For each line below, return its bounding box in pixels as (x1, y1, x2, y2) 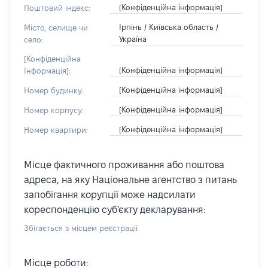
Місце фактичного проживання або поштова (24, 160, 224, 170)
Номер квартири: (24, 126, 88, 134)
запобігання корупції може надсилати (24, 190, 196, 200)
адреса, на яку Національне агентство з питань (24, 175, 237, 185)
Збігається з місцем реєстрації (24, 224, 138, 232)
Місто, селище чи (24, 23, 88, 32)
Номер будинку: (24, 86, 84, 95)
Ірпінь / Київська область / (118, 23, 218, 31)
